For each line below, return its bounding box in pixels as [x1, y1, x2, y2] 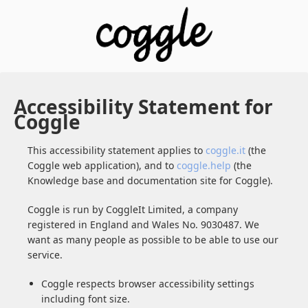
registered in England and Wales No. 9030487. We [27, 217, 259, 231]
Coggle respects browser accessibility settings [41, 276, 254, 290]
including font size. [41, 291, 130, 305]
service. [27, 247, 63, 261]
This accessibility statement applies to [27, 143, 206, 157]
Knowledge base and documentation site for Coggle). [27, 173, 273, 187]
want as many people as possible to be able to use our [27, 232, 278, 246]
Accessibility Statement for [14, 93, 273, 120]
